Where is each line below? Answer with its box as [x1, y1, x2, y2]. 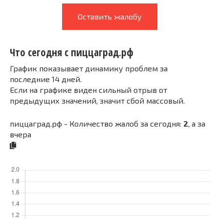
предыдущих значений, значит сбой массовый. [10, 95, 185, 105]
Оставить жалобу [77, 12, 142, 21]
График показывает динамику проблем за [10, 63, 168, 73]
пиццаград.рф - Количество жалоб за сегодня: [10, 118, 183, 128]
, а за [188, 118, 205, 128]
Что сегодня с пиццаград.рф [10, 45, 133, 60]
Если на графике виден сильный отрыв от [10, 85, 167, 94]
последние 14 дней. [10, 74, 82, 84]
